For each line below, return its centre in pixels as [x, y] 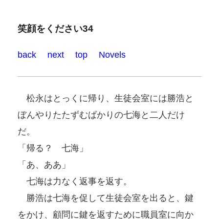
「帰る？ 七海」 [53, 148]
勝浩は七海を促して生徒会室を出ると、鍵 [106, 198]
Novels [112, 55]
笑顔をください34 [55, 29]
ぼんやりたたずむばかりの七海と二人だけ [101, 115]
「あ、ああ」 [44, 164]
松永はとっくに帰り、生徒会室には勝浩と [106, 98]
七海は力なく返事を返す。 [75, 181]
